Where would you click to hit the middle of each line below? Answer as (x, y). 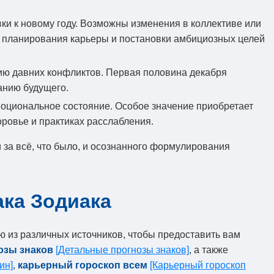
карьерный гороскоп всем (83, 265)
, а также (209, 250)
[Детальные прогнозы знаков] (122, 250)
